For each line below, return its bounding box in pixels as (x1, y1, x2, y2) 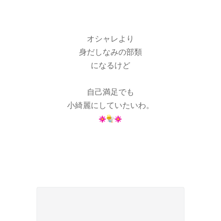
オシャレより (87, 34, 134, 43)
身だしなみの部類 (79, 47, 142, 56)
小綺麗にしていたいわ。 (67, 101, 154, 110)
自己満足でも (87, 87, 134, 96)
